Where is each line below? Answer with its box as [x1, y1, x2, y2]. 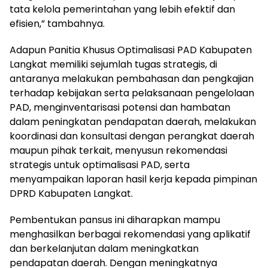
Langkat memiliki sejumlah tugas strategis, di [10, 57, 217, 71]
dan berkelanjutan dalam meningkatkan [10, 242, 199, 255]
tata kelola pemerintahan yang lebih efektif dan [10, 2, 235, 16]
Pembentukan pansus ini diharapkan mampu [10, 213, 220, 227]
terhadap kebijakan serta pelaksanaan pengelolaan [10, 86, 254, 100]
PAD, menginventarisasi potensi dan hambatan [10, 100, 230, 114]
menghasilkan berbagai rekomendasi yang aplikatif [10, 227, 251, 241]
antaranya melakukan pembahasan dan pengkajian [10, 72, 254, 86]
